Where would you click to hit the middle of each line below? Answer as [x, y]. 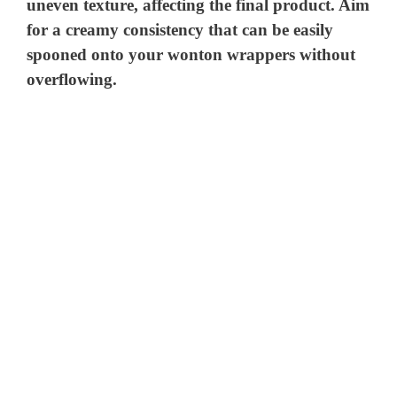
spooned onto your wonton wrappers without [191, 55]
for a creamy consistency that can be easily [180, 30]
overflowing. [72, 80]
